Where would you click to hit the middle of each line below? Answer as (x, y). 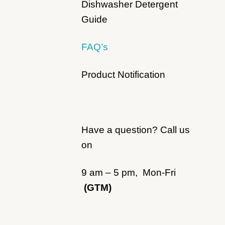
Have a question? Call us (136, 130)
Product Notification (123, 75)
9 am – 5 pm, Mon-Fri (129, 172)
